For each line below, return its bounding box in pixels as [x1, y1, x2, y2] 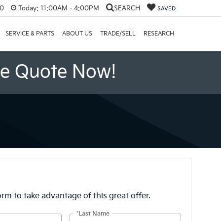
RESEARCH [144, 30, 174, 37]
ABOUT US [62, 30, 92, 37]
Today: [18, 4, 38, 12]
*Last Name [76, 210, 110, 218]
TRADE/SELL [100, 30, 136, 37]
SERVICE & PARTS [5, 30, 54, 37]
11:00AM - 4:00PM [38, 4, 99, 12]
